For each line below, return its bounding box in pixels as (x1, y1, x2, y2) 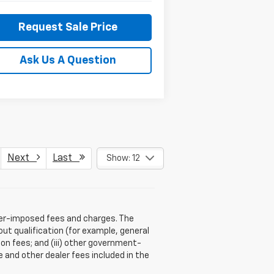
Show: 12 (106, 154, 140, 163)
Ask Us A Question (19, 54, 116, 66)
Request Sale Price (18, 21, 117, 33)
